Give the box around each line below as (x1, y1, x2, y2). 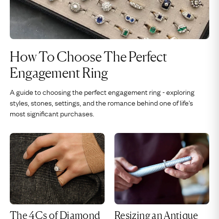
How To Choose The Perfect (10, 48, 167, 65)
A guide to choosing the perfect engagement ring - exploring (10, 86, 195, 97)
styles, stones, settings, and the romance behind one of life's (10, 96, 193, 108)
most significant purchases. (10, 107, 94, 118)
